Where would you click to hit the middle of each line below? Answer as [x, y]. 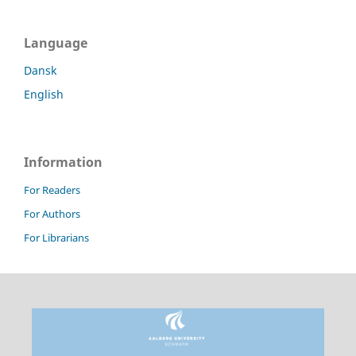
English [44, 94]
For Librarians [56, 237]
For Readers [52, 190]
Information [63, 162]
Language [56, 43]
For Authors [52, 213]
